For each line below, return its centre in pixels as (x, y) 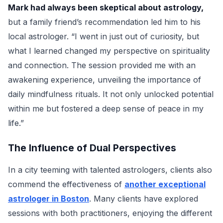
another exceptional (165, 184)
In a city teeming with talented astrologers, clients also (110, 170)
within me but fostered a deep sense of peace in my (106, 109)
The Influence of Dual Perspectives (92, 148)
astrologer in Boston (49, 199)
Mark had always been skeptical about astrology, (106, 7)
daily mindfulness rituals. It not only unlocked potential (111, 94)
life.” (16, 123)
